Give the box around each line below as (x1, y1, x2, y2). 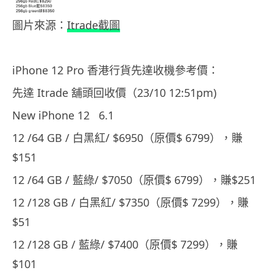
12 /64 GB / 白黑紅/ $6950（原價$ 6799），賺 (12, 130, 243, 145)
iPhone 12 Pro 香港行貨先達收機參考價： (12, 62, 219, 77)
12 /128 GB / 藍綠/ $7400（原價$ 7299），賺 (12, 236, 238, 252)
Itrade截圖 (67, 17, 120, 32)
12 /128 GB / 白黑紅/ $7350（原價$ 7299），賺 (12, 194, 249, 210)
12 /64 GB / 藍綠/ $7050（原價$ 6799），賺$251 (12, 172, 256, 187)
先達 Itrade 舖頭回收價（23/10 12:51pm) (12, 85, 216, 100)
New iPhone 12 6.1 (12, 107, 114, 122)
